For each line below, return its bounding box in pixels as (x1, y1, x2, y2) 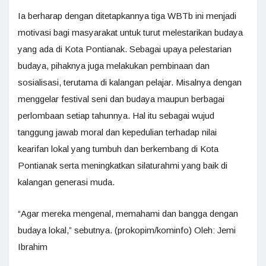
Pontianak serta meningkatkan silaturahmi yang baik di (18, 160, 227, 170)
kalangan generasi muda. (18, 177, 115, 187)
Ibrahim (18, 242, 47, 252)
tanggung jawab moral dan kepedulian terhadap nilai (18, 127, 217, 137)
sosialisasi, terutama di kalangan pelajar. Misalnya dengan (18, 77, 242, 87)
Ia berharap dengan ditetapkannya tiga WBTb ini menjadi (18, 11, 236, 21)
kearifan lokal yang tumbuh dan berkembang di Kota (18, 144, 218, 154)
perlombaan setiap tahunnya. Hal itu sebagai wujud (18, 110, 214, 121)
